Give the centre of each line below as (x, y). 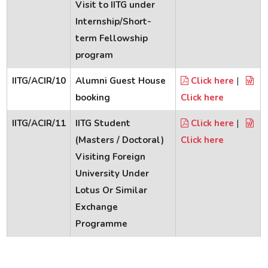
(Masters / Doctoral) (119, 140)
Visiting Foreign (110, 157)
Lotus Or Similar (111, 191)
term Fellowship (111, 39)
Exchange (96, 207)
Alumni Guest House (120, 81)
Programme (101, 224)
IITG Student (103, 124)
